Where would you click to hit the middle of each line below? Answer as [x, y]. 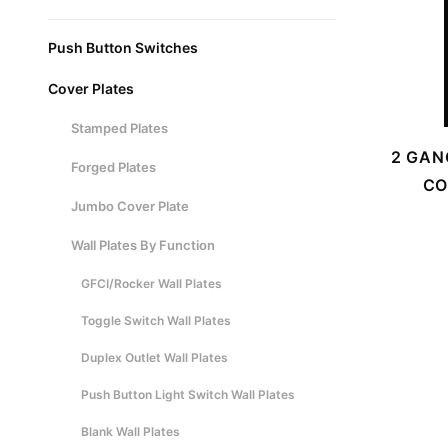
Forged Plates [113, 167]
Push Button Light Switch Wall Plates [188, 394]
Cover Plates [91, 88]
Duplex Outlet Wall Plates [154, 357]
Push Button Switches [123, 47]
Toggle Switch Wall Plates [156, 320]
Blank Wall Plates [130, 431]
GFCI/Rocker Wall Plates [151, 283]
